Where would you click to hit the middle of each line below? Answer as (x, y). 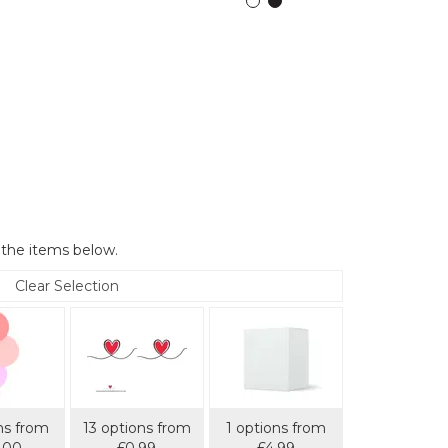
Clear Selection (67, 286)
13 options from (136, 428)
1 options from (275, 428)
